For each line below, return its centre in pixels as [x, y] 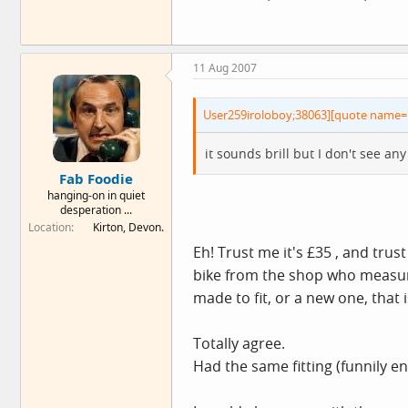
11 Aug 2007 [225, 68]
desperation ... [96, 209]
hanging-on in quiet [96, 195]
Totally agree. [239, 343]
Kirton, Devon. [128, 227]
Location [50, 227]
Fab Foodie [96, 178]
